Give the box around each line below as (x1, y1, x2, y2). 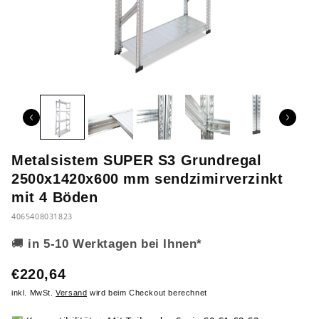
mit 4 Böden (11, 189, 98, 205)
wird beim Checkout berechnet (87, 288, 207, 297)
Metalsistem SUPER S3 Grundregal (11, 152, 262, 168)
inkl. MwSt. (11, 288, 56, 297)
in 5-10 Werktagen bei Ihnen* (28, 237, 202, 251)
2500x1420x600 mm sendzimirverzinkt (11, 171, 283, 187)
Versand (56, 288, 88, 297)
